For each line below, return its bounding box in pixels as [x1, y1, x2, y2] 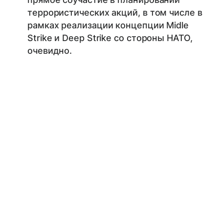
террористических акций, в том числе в [27, 7, 202, 18]
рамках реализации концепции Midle [27, 20, 189, 30]
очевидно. [27, 45, 72, 56]
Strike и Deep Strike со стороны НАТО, [27, 32, 193, 43]
